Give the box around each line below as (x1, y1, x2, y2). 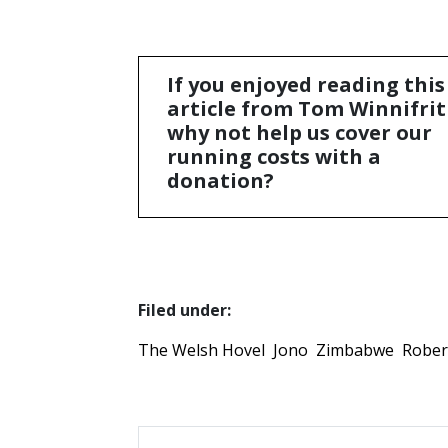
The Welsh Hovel (138, 338, 265, 361)
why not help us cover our (167, 118, 432, 146)
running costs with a (167, 142, 381, 170)
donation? (167, 166, 274, 194)
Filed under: (138, 298, 231, 321)
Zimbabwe (316, 338, 394, 361)
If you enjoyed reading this (167, 70, 445, 98)
